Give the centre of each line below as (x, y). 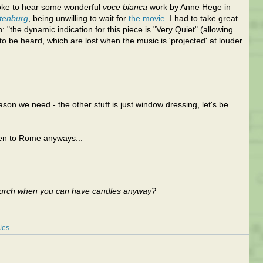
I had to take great (203, 18)
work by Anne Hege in (189, 7)
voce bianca (125, 7)
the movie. (148, 18)
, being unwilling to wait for (78, 18)
